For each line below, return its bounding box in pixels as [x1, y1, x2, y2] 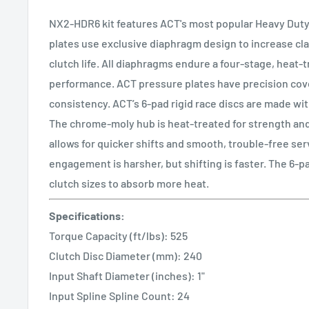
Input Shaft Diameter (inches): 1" [49, 268, 205, 282]
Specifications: [49, 208, 125, 222]
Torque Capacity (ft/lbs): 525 [49, 228, 188, 242]
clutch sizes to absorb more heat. [49, 176, 209, 190]
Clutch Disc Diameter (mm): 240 [49, 248, 202, 262]
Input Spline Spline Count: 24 [49, 288, 190, 302]
